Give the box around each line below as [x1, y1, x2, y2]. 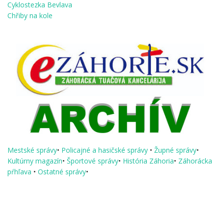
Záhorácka [178, 156, 212, 165]
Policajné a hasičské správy [61, 145, 150, 155]
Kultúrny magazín [7, 156, 62, 165]
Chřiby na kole [7, 10, 53, 20]
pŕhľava [7, 166, 33, 176]
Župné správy [154, 145, 196, 155]
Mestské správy [7, 145, 57, 155]
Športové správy [67, 156, 118, 165]
